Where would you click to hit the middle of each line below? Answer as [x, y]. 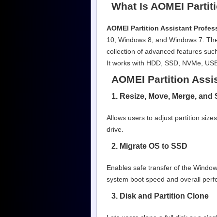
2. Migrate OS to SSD [149, 146]
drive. [115, 129]
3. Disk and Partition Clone [160, 196]
